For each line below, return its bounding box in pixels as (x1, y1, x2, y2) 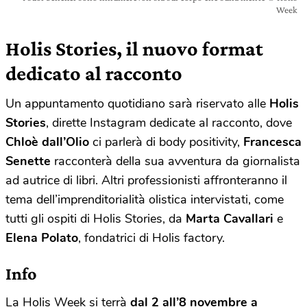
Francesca (243, 134, 302, 151)
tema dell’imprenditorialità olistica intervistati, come (5, 191, 284, 208)
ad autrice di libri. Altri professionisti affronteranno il (5, 172, 287, 189)
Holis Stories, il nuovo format (5, 37, 263, 60)
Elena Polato (5, 230, 78, 247)
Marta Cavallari (186, 210, 273, 228)
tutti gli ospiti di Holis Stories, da (5, 210, 186, 228)
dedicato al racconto (5, 62, 182, 85)
